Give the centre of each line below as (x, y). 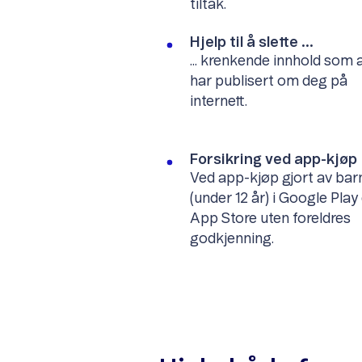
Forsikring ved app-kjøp (273, 160)
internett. (218, 101)
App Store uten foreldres (270, 219)
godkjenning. (232, 239)
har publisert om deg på (268, 81)
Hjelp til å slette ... (251, 42)
